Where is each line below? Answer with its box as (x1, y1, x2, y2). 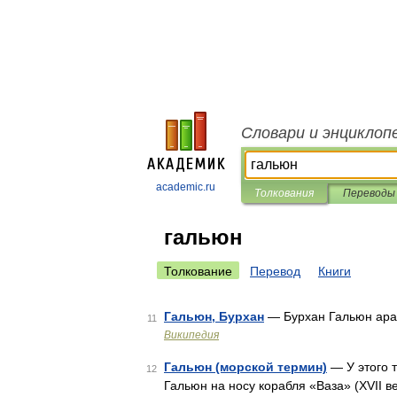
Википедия (164, 329, 219, 341)
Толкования (254, 187, 314, 199)
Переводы (342, 187, 395, 199)
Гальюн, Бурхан (164, 309, 264, 323)
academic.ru (156, 181, 215, 193)
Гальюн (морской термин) (164, 360, 327, 374)
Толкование (164, 264, 232, 278)
